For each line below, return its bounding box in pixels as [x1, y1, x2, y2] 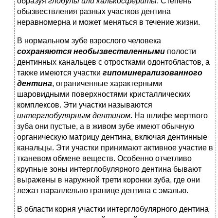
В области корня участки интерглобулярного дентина [17, 205, 209, 214]
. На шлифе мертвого [130, 111, 208, 120]
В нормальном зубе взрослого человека [17, 36, 161, 45]
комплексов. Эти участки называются [17, 101, 152, 109]
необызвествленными [73, 47, 167, 56]
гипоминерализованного [103, 69, 202, 77]
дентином [92, 111, 130, 120]
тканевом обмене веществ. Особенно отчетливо [17, 154, 192, 163]
